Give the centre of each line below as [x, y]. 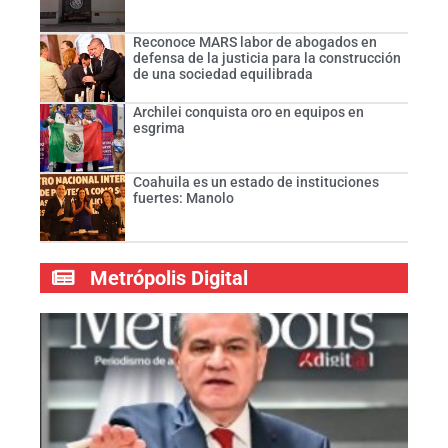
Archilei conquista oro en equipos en [248, 111]
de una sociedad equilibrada [222, 74]
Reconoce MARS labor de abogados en [254, 42]
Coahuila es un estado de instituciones [255, 181]
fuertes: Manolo [183, 197]
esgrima [158, 127]
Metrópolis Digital [169, 278]
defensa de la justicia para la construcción [266, 58]
